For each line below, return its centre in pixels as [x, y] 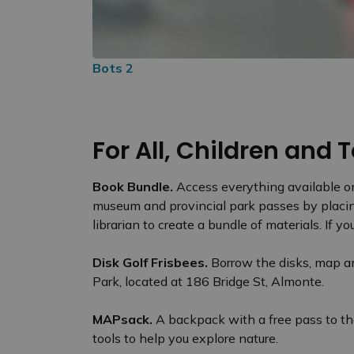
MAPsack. [124, 319]
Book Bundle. [133, 186]
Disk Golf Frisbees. [152, 262]
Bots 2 [113, 68]
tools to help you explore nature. [187, 338]
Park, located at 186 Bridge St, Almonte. [208, 281]
